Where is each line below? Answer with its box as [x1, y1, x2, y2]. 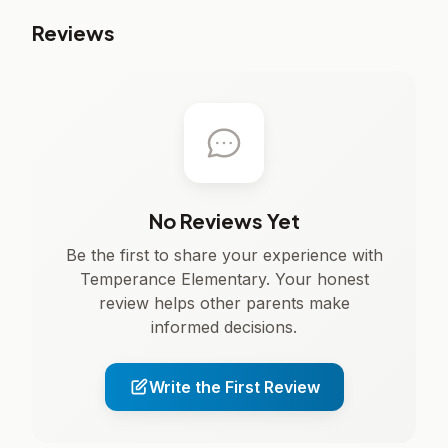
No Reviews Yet [148, 208, 300, 233]
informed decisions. [151, 317, 297, 337]
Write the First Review [148, 377, 320, 397]
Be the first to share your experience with [65, 245, 383, 265]
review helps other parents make [98, 293, 350, 313]
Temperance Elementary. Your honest [79, 269, 369, 289]
